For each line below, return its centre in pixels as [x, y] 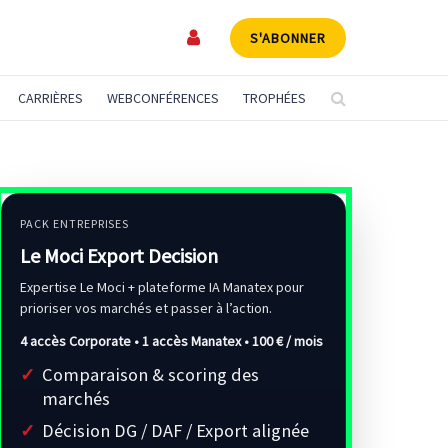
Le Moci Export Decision [119, 255]
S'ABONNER [288, 37]
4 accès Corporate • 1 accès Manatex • [136, 341]
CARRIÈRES [50, 98]
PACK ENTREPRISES [75, 223]
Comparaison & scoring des [150, 374]
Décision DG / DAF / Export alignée [175, 430]
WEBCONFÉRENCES [162, 98]
